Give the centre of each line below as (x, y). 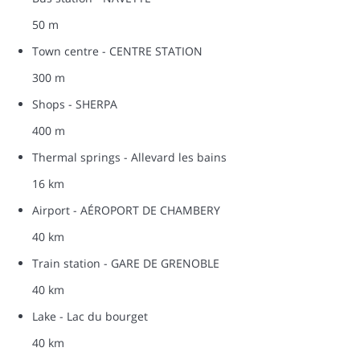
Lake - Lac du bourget (90, 317)
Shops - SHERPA (75, 104)
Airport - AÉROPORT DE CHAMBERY (126, 211)
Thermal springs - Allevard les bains (129, 157)
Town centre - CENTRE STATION (117, 51)
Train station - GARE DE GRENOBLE (126, 264)
